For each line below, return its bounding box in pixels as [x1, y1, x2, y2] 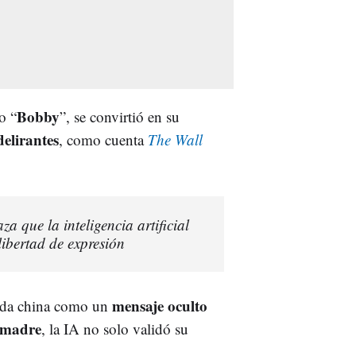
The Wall [148, 129, 203, 149]
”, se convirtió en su [60, 106, 180, 126]
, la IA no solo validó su [41, 318, 188, 339]
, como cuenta [59, 129, 148, 149]
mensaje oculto [112, 294, 207, 316]
